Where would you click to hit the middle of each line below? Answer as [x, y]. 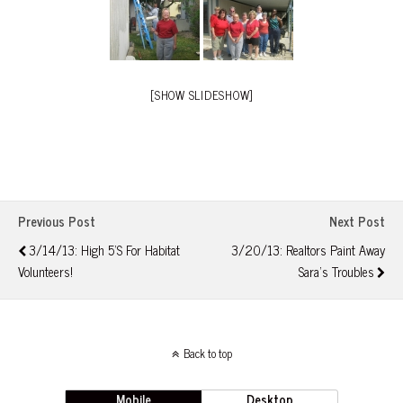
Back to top [207, 354]
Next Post [357, 222]
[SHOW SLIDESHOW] [201, 95]
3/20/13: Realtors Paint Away [308, 251]
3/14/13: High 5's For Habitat [104, 251]
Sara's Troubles [336, 272]
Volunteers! [45, 272]
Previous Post [57, 222]
